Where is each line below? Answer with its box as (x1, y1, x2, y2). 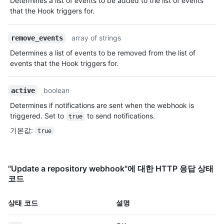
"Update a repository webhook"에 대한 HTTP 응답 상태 (8, 163, 213, 173)
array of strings (71, 33, 121, 42)
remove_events (10, 33, 63, 42)
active (10, 86, 35, 94)
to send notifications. (84, 111, 155, 120)
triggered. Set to (10, 111, 66, 120)
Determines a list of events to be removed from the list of (10, 48, 195, 57)
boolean (43, 85, 70, 94)
